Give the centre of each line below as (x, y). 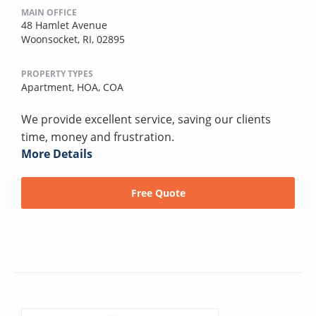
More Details (57, 153)
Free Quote (158, 193)
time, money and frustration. (98, 136)
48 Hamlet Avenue (64, 25)
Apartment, (49, 87)
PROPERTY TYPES (57, 73)
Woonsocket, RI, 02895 (73, 39)
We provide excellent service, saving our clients (146, 119)
